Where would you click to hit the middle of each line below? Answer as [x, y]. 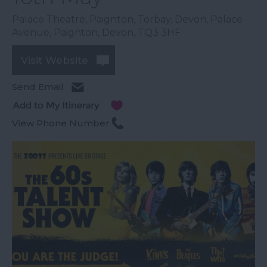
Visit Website [55, 60]
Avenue [31, 32]
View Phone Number [61, 123]
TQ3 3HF [159, 32]
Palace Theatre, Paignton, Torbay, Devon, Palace [127, 19]
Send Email [38, 87]
